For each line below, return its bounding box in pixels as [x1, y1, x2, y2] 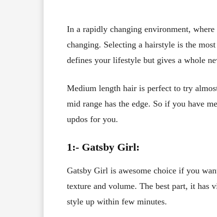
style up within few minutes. [67, 196, 167, 206]
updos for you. [67, 114, 118, 124]
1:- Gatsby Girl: [67, 140, 139, 153]
